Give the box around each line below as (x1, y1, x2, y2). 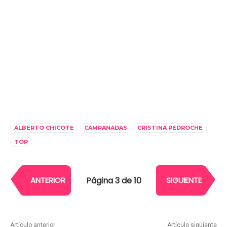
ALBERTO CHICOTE (14, 124, 74, 132)
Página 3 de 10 (86, 174, 141, 186)
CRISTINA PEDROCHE (137, 124, 203, 132)
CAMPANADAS (84, 124, 127, 132)
